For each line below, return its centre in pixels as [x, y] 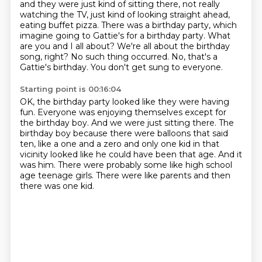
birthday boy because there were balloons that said [124, 133]
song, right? [45, 57]
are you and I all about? [68, 46]
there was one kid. [57, 186]
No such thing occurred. [121, 57]
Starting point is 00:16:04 [70, 89]
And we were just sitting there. [155, 123]
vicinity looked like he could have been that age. [119, 154]
